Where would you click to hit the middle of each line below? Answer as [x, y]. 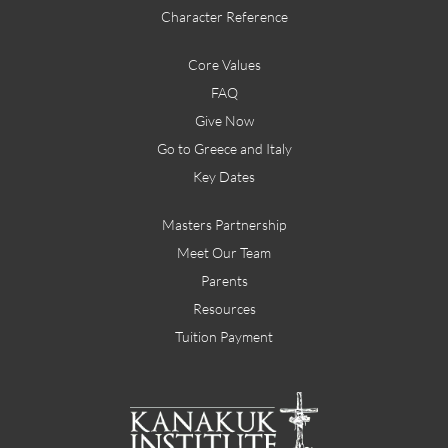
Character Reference [224, 16]
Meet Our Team [224, 252]
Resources [224, 308]
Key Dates [224, 176]
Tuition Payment [224, 336]
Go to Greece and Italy [224, 148]
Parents [224, 280]
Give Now [224, 120]
